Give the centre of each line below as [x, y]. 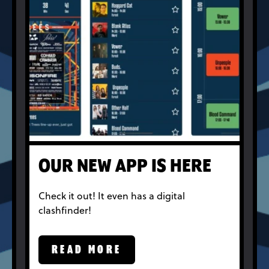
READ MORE [87, 250]
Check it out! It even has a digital [112, 196]
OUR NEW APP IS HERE [125, 167]
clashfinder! [65, 210]
